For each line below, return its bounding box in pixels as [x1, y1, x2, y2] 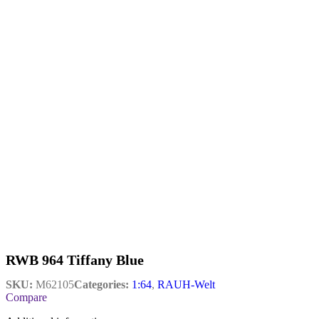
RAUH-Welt [157, 278, 215, 291]
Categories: [74, 278, 129, 291]
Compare [6, 291, 47, 303]
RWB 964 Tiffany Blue [6, 252, 144, 268]
